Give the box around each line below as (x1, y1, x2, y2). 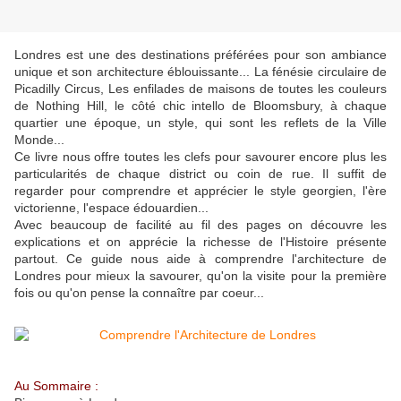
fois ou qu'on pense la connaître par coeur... (14, 286, 264, 301)
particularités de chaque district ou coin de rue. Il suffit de (14, 166, 387, 182)
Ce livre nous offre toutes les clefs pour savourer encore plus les (14, 149, 387, 165)
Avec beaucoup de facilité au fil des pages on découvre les (14, 218, 387, 233)
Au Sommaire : (14, 379, 98, 394)
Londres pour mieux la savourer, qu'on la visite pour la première (14, 269, 387, 284)
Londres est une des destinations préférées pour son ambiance (14, 47, 387, 63)
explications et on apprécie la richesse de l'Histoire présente (14, 235, 387, 250)
